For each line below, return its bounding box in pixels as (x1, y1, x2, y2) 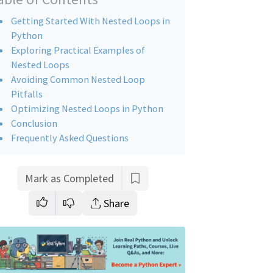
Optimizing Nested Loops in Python (11, 102, 163, 115)
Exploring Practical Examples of (11, 43, 145, 56)
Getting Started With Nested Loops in (11, 14, 170, 27)
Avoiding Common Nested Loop (11, 73, 145, 85)
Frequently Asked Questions (11, 131, 129, 144)
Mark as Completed (25, 171, 114, 185)
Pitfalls (11, 87, 43, 100)
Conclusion (11, 116, 57, 129)
